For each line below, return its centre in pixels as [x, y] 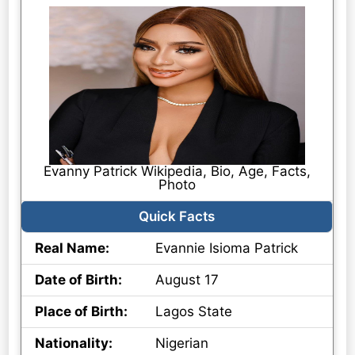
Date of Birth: [79, 280]
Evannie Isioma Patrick [227, 248]
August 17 [187, 280]
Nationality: [74, 344]
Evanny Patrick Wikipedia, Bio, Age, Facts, [177, 172]
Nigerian [182, 344]
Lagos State [194, 312]
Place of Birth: [82, 312]
